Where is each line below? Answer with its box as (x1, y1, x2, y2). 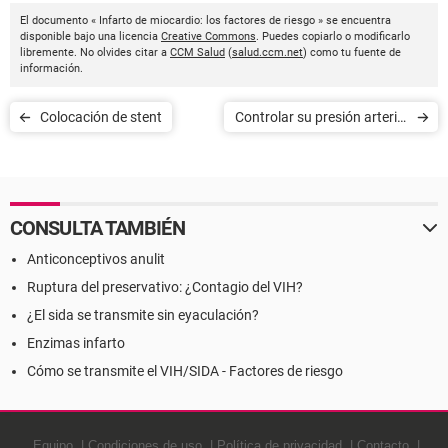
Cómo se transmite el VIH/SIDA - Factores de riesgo (27, 363, 343, 380)
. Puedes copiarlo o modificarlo (256, 30, 410, 44)
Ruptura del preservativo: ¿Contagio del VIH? (27, 279, 303, 296)
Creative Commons (161, 30, 256, 44)
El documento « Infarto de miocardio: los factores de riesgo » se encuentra (20, 14, 391, 28)
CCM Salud (170, 46, 225, 60)
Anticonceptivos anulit (27, 251, 165, 268)
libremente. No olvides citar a (20, 46, 170, 60)
